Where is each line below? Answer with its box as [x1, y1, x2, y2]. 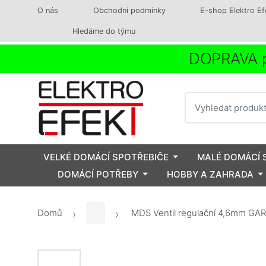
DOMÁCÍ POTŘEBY [58, 168, 138, 180]
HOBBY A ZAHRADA [167, 168, 254, 180]
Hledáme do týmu [72, 27, 135, 36]
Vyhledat [183, 92, 223, 104]
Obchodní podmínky [93, 6, 166, 15]
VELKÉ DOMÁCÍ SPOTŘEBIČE [43, 151, 169, 163]
